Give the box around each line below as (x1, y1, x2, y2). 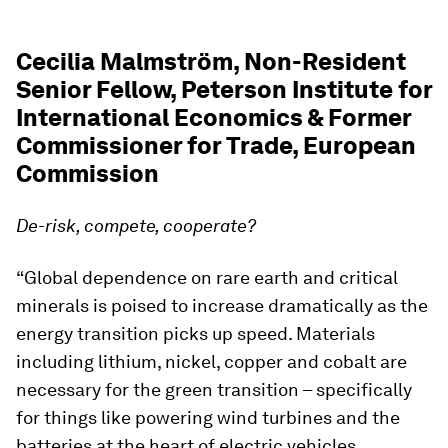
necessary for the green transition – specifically (16, 379, 412, 400)
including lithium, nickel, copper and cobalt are (16, 351, 407, 372)
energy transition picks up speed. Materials (16, 323, 375, 344)
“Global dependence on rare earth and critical (16, 267, 398, 288)
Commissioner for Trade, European (16, 131, 416, 160)
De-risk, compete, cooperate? (16, 215, 256, 236)
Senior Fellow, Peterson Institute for (16, 75, 432, 104)
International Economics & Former (16, 103, 411, 132)
